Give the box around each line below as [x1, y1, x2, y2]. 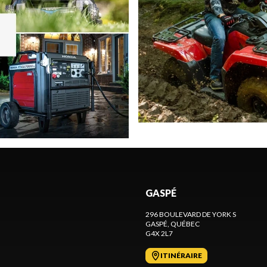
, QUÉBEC [167, 219, 200, 228]
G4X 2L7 [145, 228, 173, 238]
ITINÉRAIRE [160, 250, 202, 260]
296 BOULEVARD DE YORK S [145, 209, 236, 219]
